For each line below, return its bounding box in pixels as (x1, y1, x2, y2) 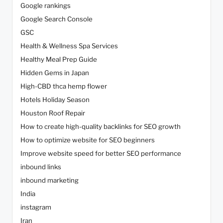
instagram (20, 203, 51, 212)
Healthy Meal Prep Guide (20, 55, 97, 64)
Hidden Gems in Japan (20, 69, 89, 77)
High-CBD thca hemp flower (20, 82, 107, 91)
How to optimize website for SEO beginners (20, 136, 155, 144)
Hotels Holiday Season (20, 96, 90, 104)
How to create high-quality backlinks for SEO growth (20, 122, 181, 131)
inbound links (20, 163, 61, 171)
